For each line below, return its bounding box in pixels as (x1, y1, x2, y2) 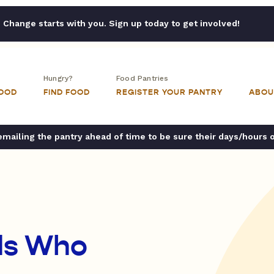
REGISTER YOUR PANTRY (116, 87, 223, 97)
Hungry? (43, 74, 73, 83)
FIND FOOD (43, 87, 90, 97)
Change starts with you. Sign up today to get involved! (2, 18, 240, 28)
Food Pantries (116, 74, 169, 83)
